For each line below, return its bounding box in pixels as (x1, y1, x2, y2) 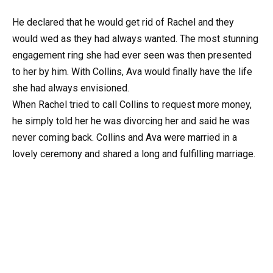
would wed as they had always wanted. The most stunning (12, 32, 258, 44)
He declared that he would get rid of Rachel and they (12, 16, 234, 28)
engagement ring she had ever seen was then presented (12, 49, 252, 61)
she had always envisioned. (12, 82, 129, 94)
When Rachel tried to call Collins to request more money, (12, 98, 252, 110)
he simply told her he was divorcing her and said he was (12, 115, 250, 127)
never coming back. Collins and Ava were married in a (12, 131, 237, 143)
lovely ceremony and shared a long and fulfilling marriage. (12, 147, 255, 160)
